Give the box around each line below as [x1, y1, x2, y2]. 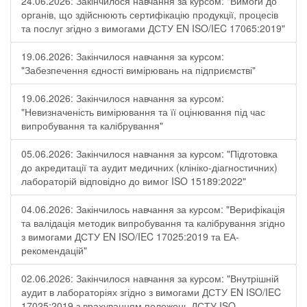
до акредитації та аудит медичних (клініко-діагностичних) [21, 160, 278, 174]
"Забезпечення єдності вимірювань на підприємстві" [21, 63, 256, 77]
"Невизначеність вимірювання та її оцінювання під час [21, 105, 265, 119]
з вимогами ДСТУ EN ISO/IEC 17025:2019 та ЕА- [21, 230, 239, 243]
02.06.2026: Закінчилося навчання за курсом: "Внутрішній [21, 271, 279, 285]
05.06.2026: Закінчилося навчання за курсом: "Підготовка [21, 147, 278, 160]
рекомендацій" [21, 243, 87, 257]
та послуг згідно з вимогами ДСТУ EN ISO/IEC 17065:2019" [21, 21, 285, 35]
